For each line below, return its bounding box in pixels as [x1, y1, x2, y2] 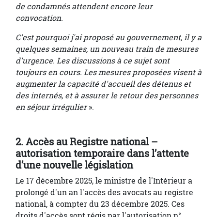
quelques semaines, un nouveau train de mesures [15, 44, 198, 54]
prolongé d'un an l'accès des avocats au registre [15, 187, 193, 198]
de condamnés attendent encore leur [15, 1, 153, 12]
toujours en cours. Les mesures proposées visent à [15, 67, 201, 77]
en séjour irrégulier [15, 102, 87, 112]
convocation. [15, 13, 63, 23]
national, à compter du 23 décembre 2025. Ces [15, 199, 185, 209]
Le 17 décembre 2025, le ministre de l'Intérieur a [15, 175, 192, 186]
